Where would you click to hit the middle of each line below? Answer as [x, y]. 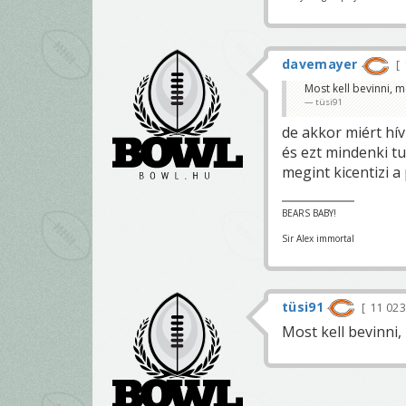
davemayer [320, 64]
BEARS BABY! [309, 213]
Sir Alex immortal [318, 238]
